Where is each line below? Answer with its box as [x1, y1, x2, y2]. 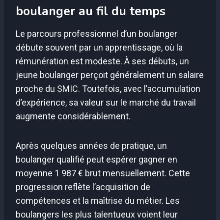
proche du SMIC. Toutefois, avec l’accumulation [16, 83, 200, 94]
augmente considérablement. [16, 110, 131, 121]
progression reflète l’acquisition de [16, 181, 150, 192]
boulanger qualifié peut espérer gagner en [16, 154, 177, 165]
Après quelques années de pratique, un [16, 140, 167, 151]
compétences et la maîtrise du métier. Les [16, 195, 180, 206]
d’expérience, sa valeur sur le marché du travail [16, 97, 196, 108]
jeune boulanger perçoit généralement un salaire [16, 69, 204, 80]
